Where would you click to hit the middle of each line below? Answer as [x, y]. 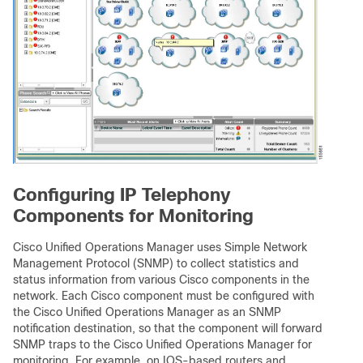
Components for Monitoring [133, 216]
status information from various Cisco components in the [161, 280]
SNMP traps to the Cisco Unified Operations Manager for [162, 345]
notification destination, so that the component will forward [168, 329]
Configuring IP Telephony [122, 195]
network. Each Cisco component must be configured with [164, 296]
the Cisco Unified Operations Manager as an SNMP [147, 312]
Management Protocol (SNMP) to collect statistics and [156, 264]
